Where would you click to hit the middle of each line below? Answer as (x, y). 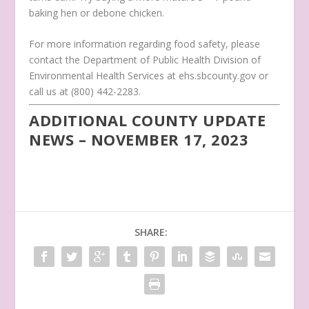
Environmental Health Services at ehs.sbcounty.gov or (149, 76)
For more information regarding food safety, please (145, 44)
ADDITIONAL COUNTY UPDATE (148, 120)
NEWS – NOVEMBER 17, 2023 (139, 139)
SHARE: (151, 232)
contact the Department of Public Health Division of (145, 60)
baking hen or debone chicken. (98, 12)
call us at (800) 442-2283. (87, 91)
